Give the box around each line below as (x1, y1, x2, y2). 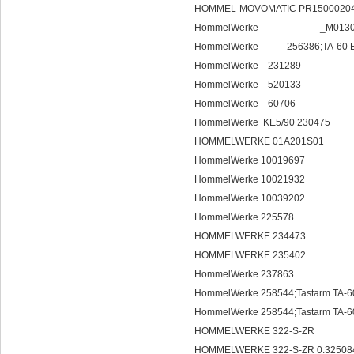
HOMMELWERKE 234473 (194, 231, 306, 242)
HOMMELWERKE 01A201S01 (194, 136, 324, 147)
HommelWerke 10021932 (194, 174, 305, 185)
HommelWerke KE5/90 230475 (194, 117, 330, 128)
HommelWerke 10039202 (194, 193, 305, 204)
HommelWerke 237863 (194, 269, 294, 280)
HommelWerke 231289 (194, 60, 301, 71)
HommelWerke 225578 (194, 212, 294, 223)
